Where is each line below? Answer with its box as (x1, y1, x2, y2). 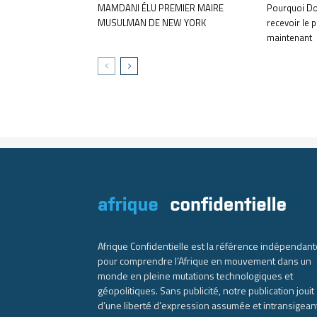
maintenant (267, 30, 312, 45)
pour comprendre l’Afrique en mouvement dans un (98, 253, 311, 268)
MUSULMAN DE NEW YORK (98, 15, 206, 30)
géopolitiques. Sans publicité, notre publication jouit (98, 282, 314, 298)
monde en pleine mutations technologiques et (98, 267, 293, 283)
